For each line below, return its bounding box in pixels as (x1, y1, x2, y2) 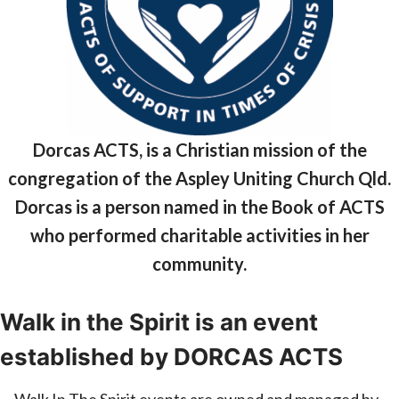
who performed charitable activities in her (29, 224, 370, 246)
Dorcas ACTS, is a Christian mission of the (32, 139, 367, 160)
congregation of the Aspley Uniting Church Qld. (8, 167, 391, 189)
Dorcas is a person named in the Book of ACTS (14, 196, 385, 217)
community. (152, 253, 247, 274)
